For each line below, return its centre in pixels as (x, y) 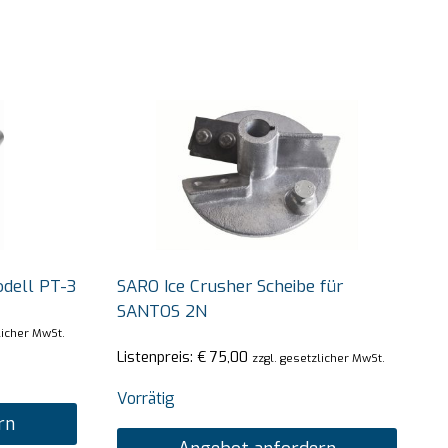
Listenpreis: (156, 357)
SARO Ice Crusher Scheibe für (229, 286)
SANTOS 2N (161, 311)
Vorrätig (145, 399)
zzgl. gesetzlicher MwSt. (318, 358)
